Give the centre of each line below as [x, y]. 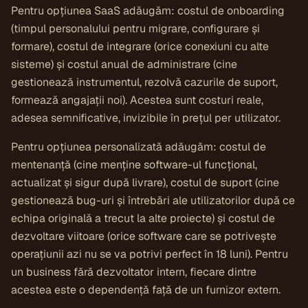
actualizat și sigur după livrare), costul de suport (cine [145, 183]
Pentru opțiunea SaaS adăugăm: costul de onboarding [148, 11]
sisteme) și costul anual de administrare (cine [124, 64]
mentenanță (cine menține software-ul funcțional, [134, 165]
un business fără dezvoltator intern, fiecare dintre [134, 272]
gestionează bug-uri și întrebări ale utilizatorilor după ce [153, 200]
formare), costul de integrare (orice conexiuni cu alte [140, 46]
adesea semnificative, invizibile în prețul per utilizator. [146, 118]
